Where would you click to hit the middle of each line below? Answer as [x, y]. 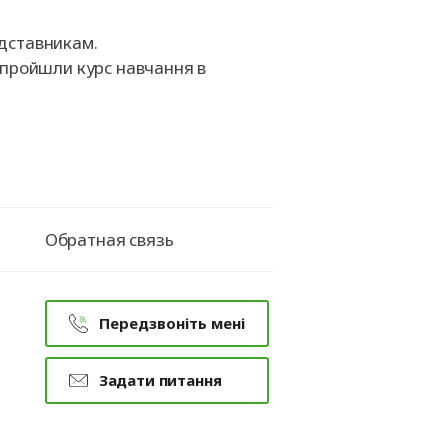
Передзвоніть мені [171, 323]
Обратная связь [109, 239]
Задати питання [160, 380]
